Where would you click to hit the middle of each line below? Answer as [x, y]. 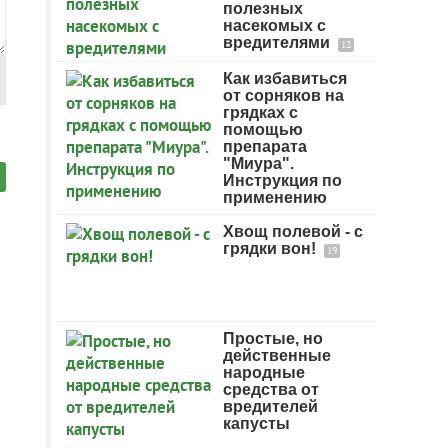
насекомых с [274, 25]
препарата [265, 146]
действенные [277, 355]
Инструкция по [282, 180]
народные [264, 372]
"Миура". [258, 163]
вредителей [270, 406]
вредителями [278, 42]
